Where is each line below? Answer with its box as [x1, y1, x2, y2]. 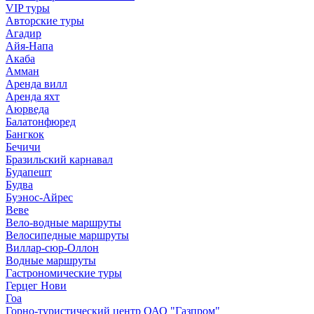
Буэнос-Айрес [6, 191, 73, 203]
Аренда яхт [6, 90, 60, 102]
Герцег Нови [6, 280, 67, 292]
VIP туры [6, 2, 50, 14]
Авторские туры [6, 15, 84, 27]
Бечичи [6, 141, 41, 153]
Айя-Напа [6, 40, 53, 52]
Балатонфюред [6, 116, 76, 128]
